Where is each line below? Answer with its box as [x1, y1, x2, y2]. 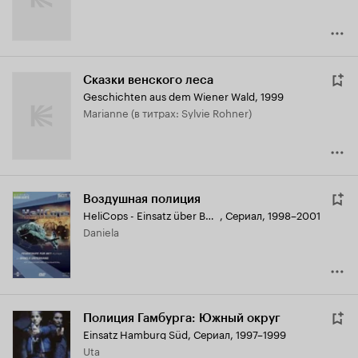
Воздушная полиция [83, 192, 201, 207]
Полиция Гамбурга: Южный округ [83, 311, 280, 326]
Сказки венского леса [83, 73, 213, 88]
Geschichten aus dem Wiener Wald [83, 87, 255, 104]
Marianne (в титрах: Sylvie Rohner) [92, 104, 252, 121]
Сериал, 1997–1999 [193, 325, 286, 342]
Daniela [90, 223, 119, 240]
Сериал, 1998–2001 [225, 206, 320, 223]
